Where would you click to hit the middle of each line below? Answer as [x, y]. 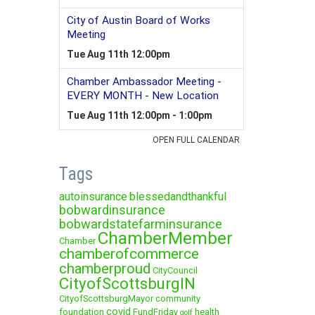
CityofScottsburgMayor [106, 298]
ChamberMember [165, 238]
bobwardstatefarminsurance [140, 224]
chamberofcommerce [129, 253]
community [178, 298]
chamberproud [104, 268]
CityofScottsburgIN [127, 283]
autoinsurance [93, 196]
